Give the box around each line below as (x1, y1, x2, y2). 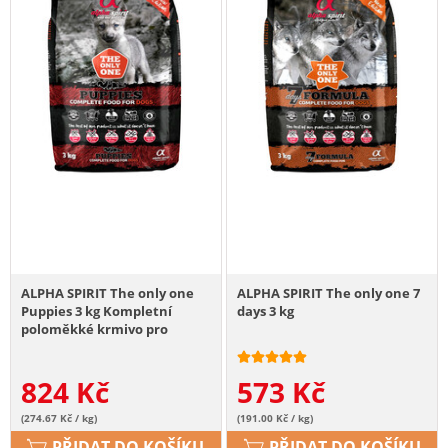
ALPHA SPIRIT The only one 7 (237, 283, 421, 302)
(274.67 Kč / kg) (21, 410, 97, 425)
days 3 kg (237, 301, 295, 320)
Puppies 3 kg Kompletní (21, 301, 172, 320)
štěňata (21, 337, 72, 356)
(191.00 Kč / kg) (237, 410, 314, 425)
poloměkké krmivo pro (21, 319, 168, 338)
